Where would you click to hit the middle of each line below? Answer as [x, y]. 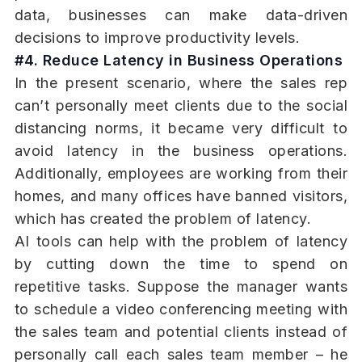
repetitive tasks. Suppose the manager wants [181, 287]
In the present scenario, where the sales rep [181, 83]
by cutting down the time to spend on [181, 264]
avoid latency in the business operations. [181, 151]
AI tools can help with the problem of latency [181, 242]
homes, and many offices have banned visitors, [181, 196]
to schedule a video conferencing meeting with [181, 309]
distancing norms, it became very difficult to [181, 128]
